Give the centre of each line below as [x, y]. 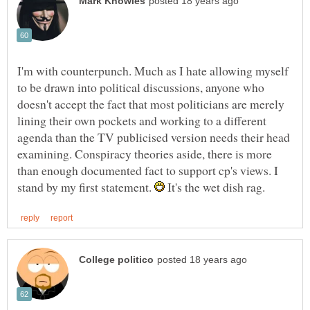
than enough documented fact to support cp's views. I [148, 170]
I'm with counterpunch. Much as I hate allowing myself [153, 70]
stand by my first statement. [86, 186]
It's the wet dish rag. [215, 186]
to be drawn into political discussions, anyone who [141, 87]
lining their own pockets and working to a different [142, 120]
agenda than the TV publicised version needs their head [154, 137]
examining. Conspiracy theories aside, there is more [145, 153]
